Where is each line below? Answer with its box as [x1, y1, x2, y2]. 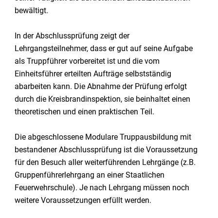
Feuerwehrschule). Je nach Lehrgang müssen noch [15, 183, 189, 192]
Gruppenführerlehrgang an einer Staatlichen [15, 170, 164, 180]
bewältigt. [15, 6, 48, 15]
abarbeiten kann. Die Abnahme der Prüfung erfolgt [15, 82, 187, 91]
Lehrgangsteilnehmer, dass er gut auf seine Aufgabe [15, 44, 193, 53]
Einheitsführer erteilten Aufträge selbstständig [15, 69, 171, 78]
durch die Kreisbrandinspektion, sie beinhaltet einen [15, 94, 190, 104]
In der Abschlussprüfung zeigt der [15, 31, 129, 40]
